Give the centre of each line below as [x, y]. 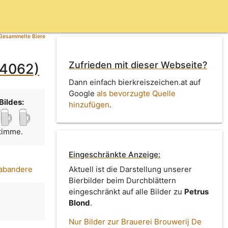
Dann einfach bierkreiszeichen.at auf [135, 82]
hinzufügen [89, 104]
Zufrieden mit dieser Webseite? [138, 65]
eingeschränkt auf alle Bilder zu [127, 192]
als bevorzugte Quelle [136, 93]
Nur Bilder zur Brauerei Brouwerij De [135, 222]
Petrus [197, 192]
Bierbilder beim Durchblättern [123, 181]
